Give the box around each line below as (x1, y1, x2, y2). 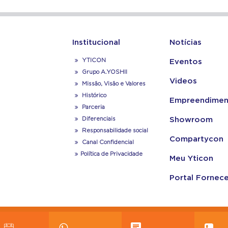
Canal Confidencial (80, 139, 134, 146)
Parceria (80, 104, 105, 110)
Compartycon (169, 135, 223, 144)
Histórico (80, 93, 106, 99)
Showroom (169, 116, 213, 124)
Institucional (72, 39, 120, 47)
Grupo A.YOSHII (80, 69, 127, 75)
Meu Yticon (169, 155, 213, 163)
